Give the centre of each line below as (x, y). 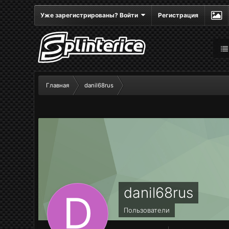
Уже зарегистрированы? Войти (91, 15)
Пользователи (147, 210)
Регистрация (178, 15)
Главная (58, 85)
